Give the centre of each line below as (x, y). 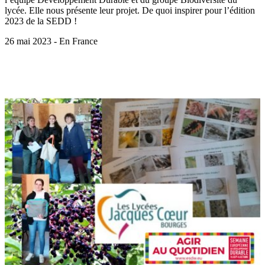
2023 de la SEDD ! (41, 21)
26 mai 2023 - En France (51, 41)
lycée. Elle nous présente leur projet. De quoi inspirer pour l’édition (130, 11)
